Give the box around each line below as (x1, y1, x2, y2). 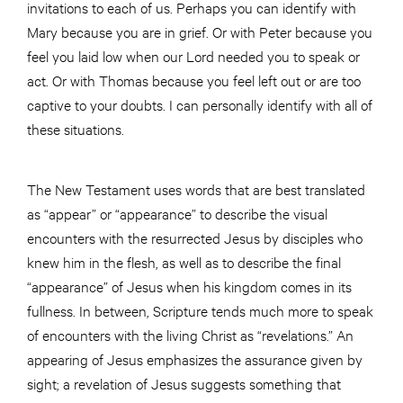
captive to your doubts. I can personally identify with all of (27, 94, 372, 114)
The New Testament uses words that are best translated (27, 179, 365, 199)
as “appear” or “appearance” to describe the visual (27, 203, 327, 223)
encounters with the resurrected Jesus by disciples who (27, 228, 363, 247)
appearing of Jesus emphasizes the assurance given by (27, 349, 363, 369)
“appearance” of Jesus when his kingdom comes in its (27, 276, 352, 296)
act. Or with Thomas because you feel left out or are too (27, 70, 361, 90)
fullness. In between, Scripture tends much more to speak (27, 300, 373, 320)
